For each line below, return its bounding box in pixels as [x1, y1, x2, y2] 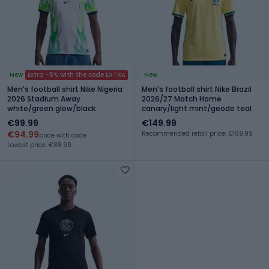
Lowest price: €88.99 [7, 140, 71, 150]
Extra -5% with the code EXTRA [28, 70, 125, 79]
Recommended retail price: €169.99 [142, 128, 253, 138]
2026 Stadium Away [7, 93, 80, 104]
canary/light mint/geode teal [142, 103, 252, 113]
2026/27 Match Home [142, 93, 222, 104]
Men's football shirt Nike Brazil [142, 83, 252, 94]
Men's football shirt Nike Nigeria [7, 83, 122, 94]
